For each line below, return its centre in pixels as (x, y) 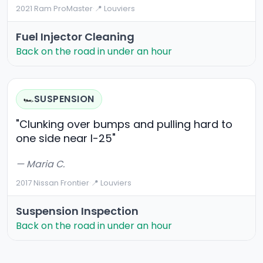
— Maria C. (40, 164)
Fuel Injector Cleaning (75, 37)
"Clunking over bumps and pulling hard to (124, 124)
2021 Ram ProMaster (54, 9)
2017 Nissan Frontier (53, 183)
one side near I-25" (66, 139)
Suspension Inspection (77, 211)
